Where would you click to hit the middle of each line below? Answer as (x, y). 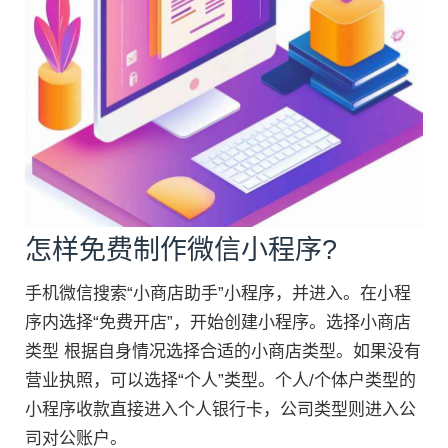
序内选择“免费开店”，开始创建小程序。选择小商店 (218, 322)
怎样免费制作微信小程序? (181, 249)
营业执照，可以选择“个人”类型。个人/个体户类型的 (220, 380)
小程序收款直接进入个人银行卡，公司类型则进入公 (220, 409)
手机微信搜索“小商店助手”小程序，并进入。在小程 (218, 293)
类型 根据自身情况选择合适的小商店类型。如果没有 (223, 351)
